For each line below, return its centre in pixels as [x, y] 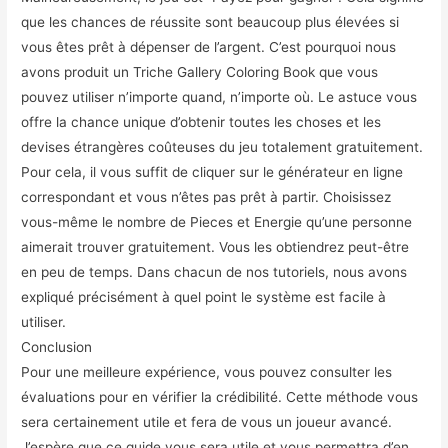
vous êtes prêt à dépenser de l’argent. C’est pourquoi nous [209, 46]
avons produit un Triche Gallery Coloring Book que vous [200, 71]
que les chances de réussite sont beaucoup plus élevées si [210, 21]
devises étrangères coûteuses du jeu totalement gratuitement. [222, 146]
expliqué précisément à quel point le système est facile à [204, 296]
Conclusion [57, 346]
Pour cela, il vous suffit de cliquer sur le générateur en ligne [212, 171]
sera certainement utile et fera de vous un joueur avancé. [207, 421]
